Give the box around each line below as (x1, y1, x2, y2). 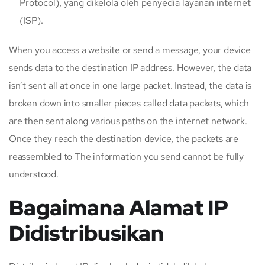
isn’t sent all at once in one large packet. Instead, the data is (9, 79, 252, 92)
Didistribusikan (9, 218, 164, 247)
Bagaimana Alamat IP (9, 193, 228, 222)
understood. (9, 167, 59, 180)
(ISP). (20, 14, 43, 27)
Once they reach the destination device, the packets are (9, 132, 238, 145)
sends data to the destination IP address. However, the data (9, 61, 252, 74)
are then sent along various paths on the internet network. (9, 114, 247, 127)
